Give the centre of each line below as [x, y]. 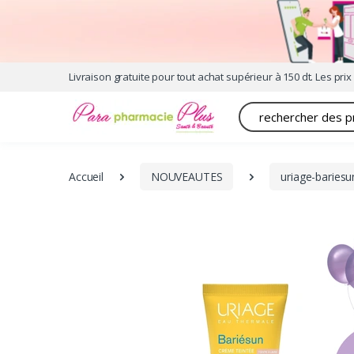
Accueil [86, 176]
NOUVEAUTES [186, 176]
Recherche [264, 109]
